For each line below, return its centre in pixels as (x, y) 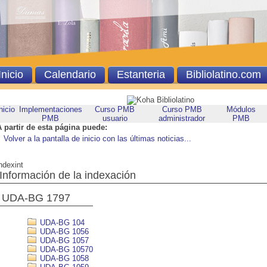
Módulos (241, 109)
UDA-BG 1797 (36, 198)
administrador (182, 118)
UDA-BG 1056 (63, 232)
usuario (115, 118)
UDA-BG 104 (61, 223)
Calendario (70, 74)
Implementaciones (50, 109)
